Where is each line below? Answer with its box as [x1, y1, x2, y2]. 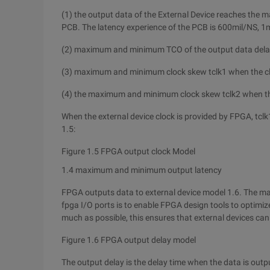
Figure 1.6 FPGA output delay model [61, 235, 196, 245]
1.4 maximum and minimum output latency [61, 165, 222, 175]
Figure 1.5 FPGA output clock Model [61, 146, 195, 156]
